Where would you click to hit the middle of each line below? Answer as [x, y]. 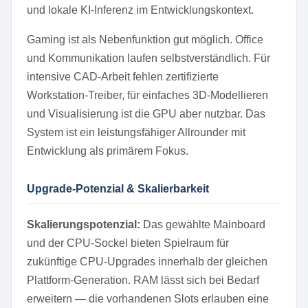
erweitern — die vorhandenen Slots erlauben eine [148, 299]
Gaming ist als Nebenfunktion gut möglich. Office [145, 40]
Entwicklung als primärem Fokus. [108, 151]
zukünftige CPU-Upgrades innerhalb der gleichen [147, 262]
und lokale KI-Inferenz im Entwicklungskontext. [140, 10]
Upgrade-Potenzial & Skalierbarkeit [118, 189]
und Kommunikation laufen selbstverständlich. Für [148, 58]
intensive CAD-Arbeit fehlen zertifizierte [123, 77]
